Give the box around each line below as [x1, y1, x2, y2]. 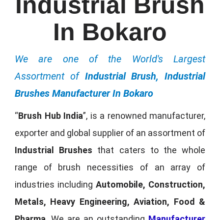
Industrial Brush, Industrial [84, 70, 205, 82]
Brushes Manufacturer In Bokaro [15, 87, 153, 99]
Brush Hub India [18, 110, 83, 121]
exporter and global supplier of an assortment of [15, 127, 205, 138]
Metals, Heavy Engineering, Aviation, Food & [15, 196, 205, 207]
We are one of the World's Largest [15, 53, 205, 65]
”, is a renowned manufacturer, [83, 110, 205, 121]
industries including [15, 179, 96, 190]
